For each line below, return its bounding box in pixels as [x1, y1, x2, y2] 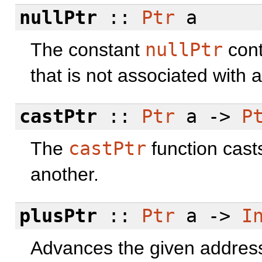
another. [30, 164, 99, 185]
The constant [30, 39, 145, 60]
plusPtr [19, 205, 97, 227]
